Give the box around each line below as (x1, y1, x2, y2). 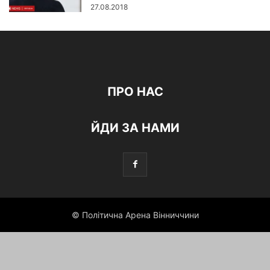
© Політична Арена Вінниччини (71, 210, 199, 220)
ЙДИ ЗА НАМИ (90, 121, 180, 135)
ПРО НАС (107, 84, 163, 99)
